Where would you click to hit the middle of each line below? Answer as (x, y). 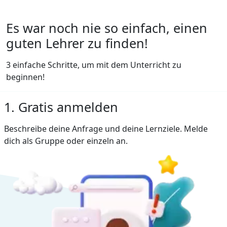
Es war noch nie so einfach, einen (107, 28)
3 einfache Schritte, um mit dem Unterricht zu (94, 65)
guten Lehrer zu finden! (77, 43)
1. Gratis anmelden (61, 107)
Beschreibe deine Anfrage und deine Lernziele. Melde (106, 128)
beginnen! (25, 77)
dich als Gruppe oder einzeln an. (66, 141)
